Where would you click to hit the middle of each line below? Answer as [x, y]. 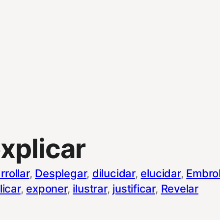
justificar [134, 188]
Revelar [180, 188]
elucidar [161, 173]
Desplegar [61, 173]
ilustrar [90, 188]
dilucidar [113, 173]
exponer [47, 188]
